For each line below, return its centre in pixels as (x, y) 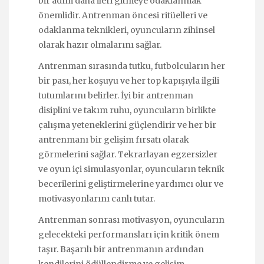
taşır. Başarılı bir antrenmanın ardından (121, 250)
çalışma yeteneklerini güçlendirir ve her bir (127, 125)
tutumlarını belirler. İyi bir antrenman (116, 96)
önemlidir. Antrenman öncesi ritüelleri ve (123, 15)
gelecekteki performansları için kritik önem (129, 235)
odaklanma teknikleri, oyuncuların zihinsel (127, 30)
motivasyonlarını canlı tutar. (97, 199)
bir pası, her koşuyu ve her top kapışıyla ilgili (129, 81)
